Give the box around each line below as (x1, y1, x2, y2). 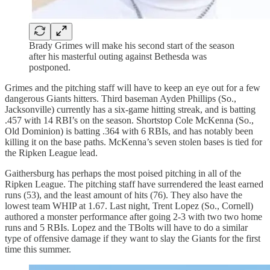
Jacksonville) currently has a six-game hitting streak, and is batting (5, 104, 256, 115)
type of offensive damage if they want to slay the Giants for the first (5, 233, 260, 243)
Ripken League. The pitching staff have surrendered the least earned (5, 178, 263, 189)
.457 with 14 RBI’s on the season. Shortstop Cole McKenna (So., (5, 115, 254, 125)
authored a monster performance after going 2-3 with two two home (5, 211, 262, 222)
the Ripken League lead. (5, 147, 98, 158)
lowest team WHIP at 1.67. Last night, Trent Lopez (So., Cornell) (5, 200, 253, 211)
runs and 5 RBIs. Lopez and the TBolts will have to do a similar (5, 222, 248, 233)
